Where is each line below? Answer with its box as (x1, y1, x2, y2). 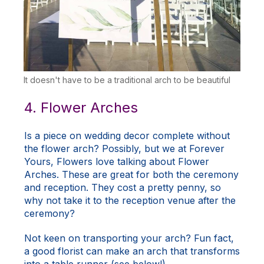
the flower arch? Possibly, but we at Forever (24, 143, 225, 155)
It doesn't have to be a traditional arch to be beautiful (24, 75, 230, 85)
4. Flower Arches (24, 99, 138, 117)
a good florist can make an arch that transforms (24, 245, 240, 258)
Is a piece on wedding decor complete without (24, 130, 230, 142)
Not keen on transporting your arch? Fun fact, (24, 232, 234, 245)
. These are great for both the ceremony (57, 169, 239, 181)
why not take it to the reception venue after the (24, 194, 236, 207)
